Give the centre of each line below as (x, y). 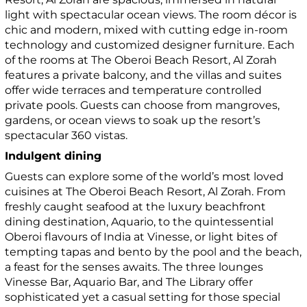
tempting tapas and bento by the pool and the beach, (153, 252)
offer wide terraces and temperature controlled (134, 90)
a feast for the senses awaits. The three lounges (134, 267)
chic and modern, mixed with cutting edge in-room (147, 30)
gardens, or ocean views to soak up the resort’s (133, 121)
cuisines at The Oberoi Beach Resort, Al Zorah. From (146, 192)
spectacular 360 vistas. (68, 136)
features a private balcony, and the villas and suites (144, 75)
